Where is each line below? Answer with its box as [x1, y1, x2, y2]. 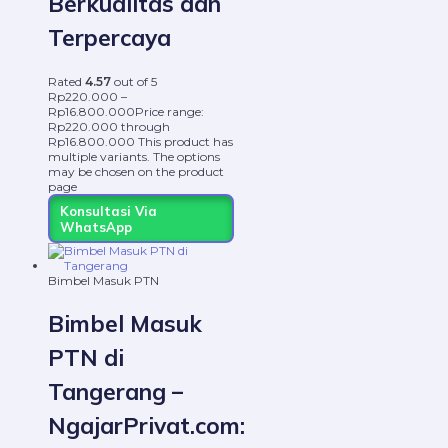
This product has [138, 134, 233, 150]
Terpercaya [48, 23, 171, 53]
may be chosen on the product [48, 164, 224, 180]
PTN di [48, 343, 124, 373]
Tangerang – [48, 377, 183, 407]
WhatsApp [59, 218, 132, 235]
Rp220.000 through [48, 119, 170, 135]
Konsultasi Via [59, 202, 157, 219]
